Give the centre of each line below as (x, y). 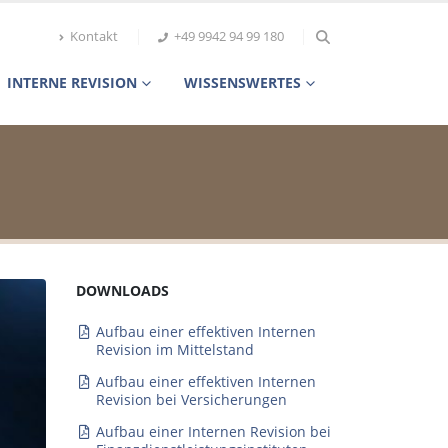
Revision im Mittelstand (174, 349)
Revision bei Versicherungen (191, 399)
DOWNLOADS (122, 290)
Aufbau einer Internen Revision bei (213, 431)
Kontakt (94, 36)
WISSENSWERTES (242, 82)
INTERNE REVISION (72, 82)
